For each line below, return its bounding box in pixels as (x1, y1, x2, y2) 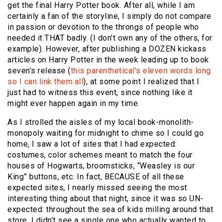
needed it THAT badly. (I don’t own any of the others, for (7, 33, 213, 43)
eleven (143, 66, 167, 76)
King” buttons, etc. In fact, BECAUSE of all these (7, 172, 184, 182)
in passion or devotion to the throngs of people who (7, 22, 199, 32)
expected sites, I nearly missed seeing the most (7, 183, 187, 193)
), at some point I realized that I (83, 77, 199, 87)
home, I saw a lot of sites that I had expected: (7, 139, 177, 149)
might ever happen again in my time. (7, 99, 140, 109)
